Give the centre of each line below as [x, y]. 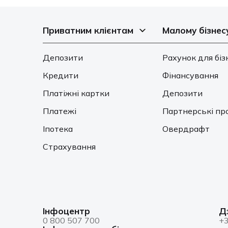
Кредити [61, 75]
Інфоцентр [66, 211]
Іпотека [58, 129]
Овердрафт [186, 129]
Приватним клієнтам [88, 30]
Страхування [69, 147]
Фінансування [191, 75]
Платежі [60, 111]
